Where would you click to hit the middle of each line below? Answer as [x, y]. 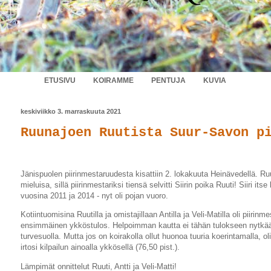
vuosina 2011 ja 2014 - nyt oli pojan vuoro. [94, 196]
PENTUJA [168, 81]
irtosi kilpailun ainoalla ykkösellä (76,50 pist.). [100, 247]
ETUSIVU [60, 81]
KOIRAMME [113, 81]
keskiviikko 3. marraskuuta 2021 [71, 112]
